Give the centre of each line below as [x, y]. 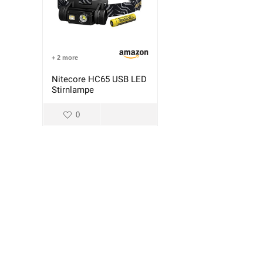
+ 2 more [65, 58]
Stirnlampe [73, 90]
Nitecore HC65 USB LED [100, 80]
